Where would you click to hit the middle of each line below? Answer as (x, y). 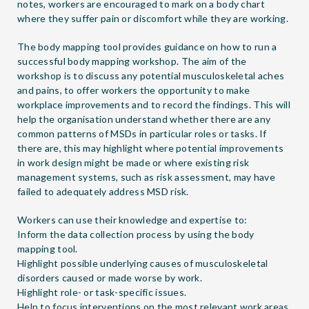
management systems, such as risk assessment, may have (146, 177)
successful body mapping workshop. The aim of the (132, 61)
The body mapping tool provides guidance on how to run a (147, 46)
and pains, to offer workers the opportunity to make (134, 90)
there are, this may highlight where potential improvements (151, 148)
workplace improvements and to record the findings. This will (154, 104)
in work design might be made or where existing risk (133, 162)
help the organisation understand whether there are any (144, 119)
